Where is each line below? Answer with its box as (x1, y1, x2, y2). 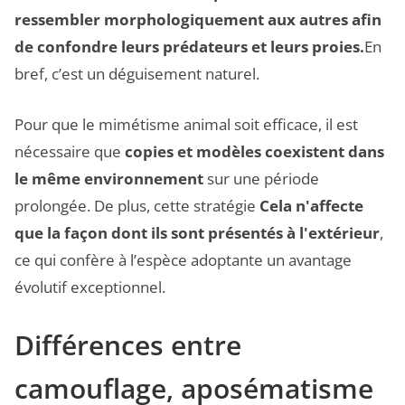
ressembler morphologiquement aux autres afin (14, 9, 381, 31)
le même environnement (14, 167, 203, 189)
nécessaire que (14, 140, 125, 162)
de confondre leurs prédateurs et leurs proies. (14, 36, 364, 58)
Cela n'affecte (259, 194, 363, 216)
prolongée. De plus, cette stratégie (14, 194, 259, 216)
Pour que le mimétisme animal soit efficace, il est (14, 113, 358, 135)
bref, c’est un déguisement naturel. (14, 63, 259, 85)
